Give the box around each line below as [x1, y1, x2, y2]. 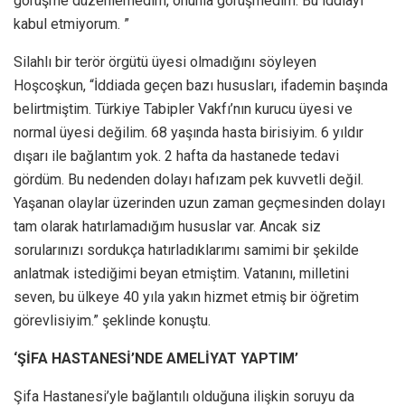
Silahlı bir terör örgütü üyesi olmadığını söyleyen [14, 53, 316, 71]
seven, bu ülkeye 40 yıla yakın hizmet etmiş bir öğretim [14, 288, 359, 306]
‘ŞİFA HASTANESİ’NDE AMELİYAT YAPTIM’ [14, 350, 298, 368]
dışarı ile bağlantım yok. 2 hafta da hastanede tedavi [14, 147, 339, 165]
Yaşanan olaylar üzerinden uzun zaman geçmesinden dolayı [14, 194, 385, 212]
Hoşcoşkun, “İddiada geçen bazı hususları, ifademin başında [14, 77, 388, 95]
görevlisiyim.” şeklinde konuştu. [14, 312, 211, 330]
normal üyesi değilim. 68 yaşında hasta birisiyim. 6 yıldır [14, 124, 363, 142]
